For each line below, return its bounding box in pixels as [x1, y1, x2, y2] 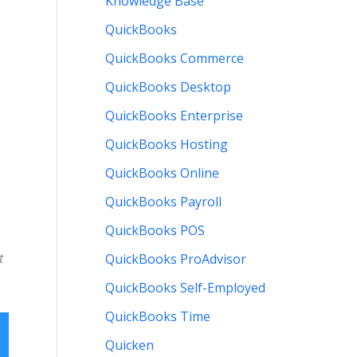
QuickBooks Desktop [105, 78, 231, 96]
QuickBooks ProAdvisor [105, 250, 246, 269]
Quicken [105, 336, 154, 355]
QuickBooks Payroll [105, 193, 222, 211]
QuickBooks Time [105, 308, 210, 326]
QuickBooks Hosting [105, 135, 228, 154]
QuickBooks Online [105, 164, 219, 182]
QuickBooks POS [105, 222, 205, 240]
